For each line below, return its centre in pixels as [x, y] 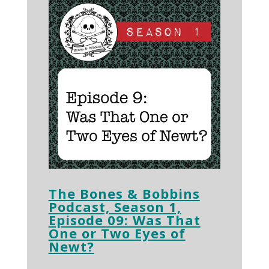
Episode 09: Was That [124, 219]
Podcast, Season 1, [115, 206]
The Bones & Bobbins [124, 193]
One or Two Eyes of [117, 233]
